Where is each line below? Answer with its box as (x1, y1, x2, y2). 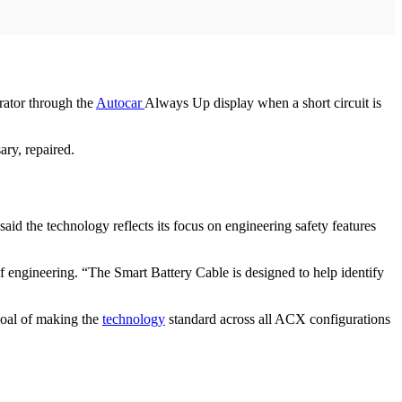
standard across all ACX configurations (165, 311, 390, 328)
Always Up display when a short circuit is (144, 95, 381, 111)
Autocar (96, 95, 144, 111)
